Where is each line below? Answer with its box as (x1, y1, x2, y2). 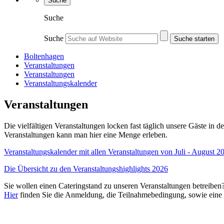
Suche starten (174, 35, 214, 42)
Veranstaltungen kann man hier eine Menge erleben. (4, 130, 169, 139)
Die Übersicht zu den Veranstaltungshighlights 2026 (4, 164, 168, 173)
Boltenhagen (24, 52, 64, 60)
